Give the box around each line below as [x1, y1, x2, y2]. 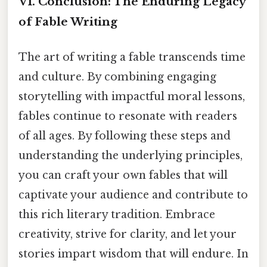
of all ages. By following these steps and [18, 129, 231, 143]
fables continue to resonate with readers [18, 110, 237, 123]
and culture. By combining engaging [18, 70, 216, 84]
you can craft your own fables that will [18, 169, 228, 182]
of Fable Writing [18, 15, 117, 29]
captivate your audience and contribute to [18, 188, 248, 202]
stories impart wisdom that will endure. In [18, 247, 249, 261]
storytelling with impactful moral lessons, [18, 90, 245, 104]
